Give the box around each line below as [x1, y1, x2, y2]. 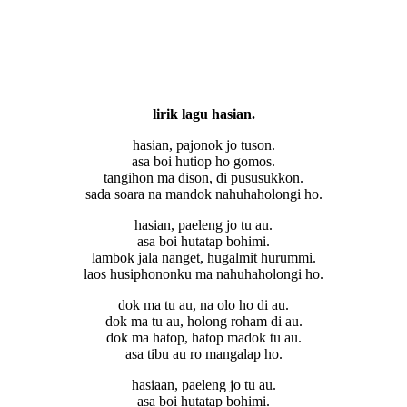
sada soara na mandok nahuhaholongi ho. [84, 185, 323, 202]
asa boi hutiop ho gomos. [132, 153, 275, 169]
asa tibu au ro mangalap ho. [124, 345, 283, 362]
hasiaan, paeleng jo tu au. [131, 376, 276, 392]
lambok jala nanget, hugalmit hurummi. [91, 249, 316, 265]
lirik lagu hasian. [152, 105, 255, 122]
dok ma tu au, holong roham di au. [104, 313, 303, 329]
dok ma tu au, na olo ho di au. [118, 296, 289, 313]
